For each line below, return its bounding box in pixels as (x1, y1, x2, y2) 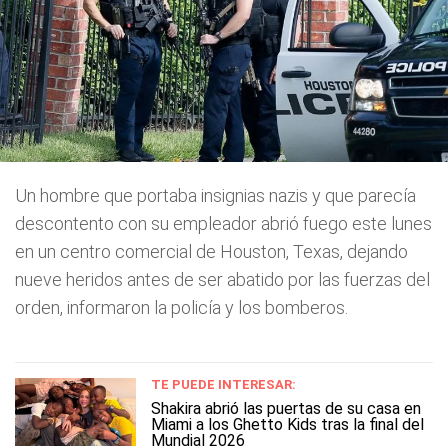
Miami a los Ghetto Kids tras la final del (151, 414, 424, 434)
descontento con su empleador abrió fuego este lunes (15, 212, 432, 234)
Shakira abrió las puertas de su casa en (151, 398, 421, 418)
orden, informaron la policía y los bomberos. (15, 296, 348, 318)
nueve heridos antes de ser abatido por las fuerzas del (15, 268, 430, 290)
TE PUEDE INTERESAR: (151, 376, 296, 392)
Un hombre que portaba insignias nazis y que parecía (15, 184, 416, 206)
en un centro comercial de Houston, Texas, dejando (15, 240, 408, 262)
